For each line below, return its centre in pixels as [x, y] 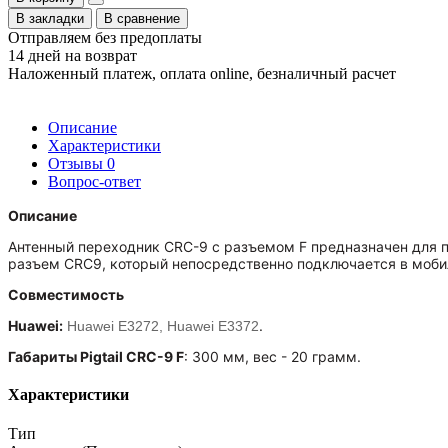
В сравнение [142, 18]
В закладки [50, 18]
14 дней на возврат [72, 55]
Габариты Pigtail [67, 356]
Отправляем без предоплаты [105, 37]
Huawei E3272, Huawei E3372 [163, 325]
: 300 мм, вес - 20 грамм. [272, 356]
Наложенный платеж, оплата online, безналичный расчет [202, 73]
